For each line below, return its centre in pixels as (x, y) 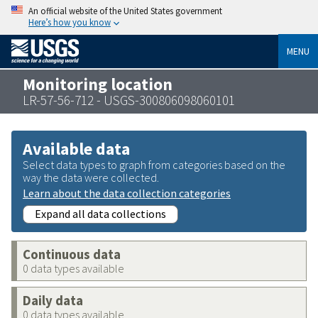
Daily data (53, 300)
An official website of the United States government (125, 11)
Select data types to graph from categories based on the (154, 164)
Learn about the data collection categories (127, 193)
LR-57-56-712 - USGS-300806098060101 (129, 100)
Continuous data (72, 254)
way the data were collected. (91, 177)
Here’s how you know (70, 22)
